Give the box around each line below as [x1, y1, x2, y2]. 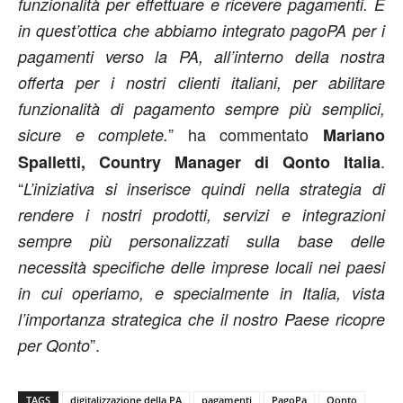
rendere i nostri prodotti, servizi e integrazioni [18, 203, 385, 226]
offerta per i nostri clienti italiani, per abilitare [18, 71, 385, 94]
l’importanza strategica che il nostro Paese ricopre [18, 308, 385, 330]
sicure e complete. [18, 123, 169, 146]
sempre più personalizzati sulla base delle [18, 229, 385, 252]
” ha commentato [168, 122, 324, 146]
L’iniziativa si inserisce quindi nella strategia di [23, 177, 385, 200]
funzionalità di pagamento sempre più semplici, [18, 97, 385, 120]
